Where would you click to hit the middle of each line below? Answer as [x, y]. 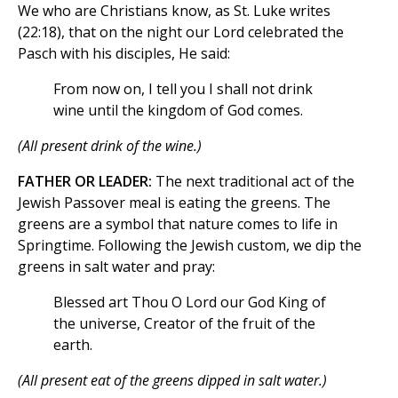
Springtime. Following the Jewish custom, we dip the [190, 246]
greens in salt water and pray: [116, 267]
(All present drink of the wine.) [110, 146]
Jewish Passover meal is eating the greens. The [174, 203]
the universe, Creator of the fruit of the [184, 324]
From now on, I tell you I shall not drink [183, 89]
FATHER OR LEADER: [85, 182]
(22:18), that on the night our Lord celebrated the [181, 32]
